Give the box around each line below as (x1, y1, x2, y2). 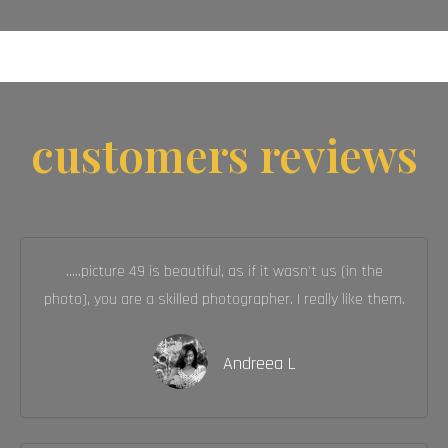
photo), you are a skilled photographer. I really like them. (43, 289, 405, 311)
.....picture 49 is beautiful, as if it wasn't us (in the (65, 261, 383, 283)
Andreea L (222, 352, 296, 376)
